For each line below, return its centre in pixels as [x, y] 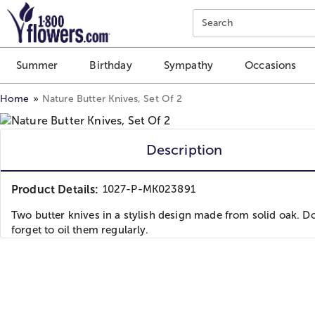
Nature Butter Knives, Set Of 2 [112, 98]
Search [217, 23]
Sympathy [188, 65]
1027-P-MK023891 [149, 189]
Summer [37, 65]
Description [184, 149]
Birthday [111, 65]
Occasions [271, 65]
